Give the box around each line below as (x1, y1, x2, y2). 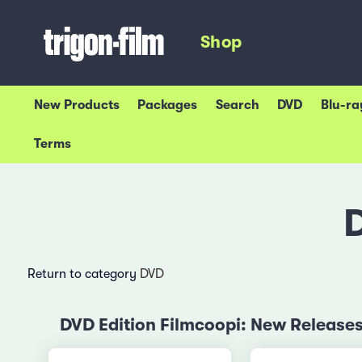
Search (215, 98, 259, 112)
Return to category (27, 266, 140, 281)
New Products (34, 98, 120, 112)
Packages (137, 98, 198, 112)
